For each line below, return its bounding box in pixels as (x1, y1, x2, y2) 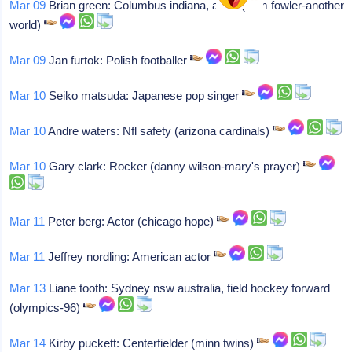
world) (9, 18, 45, 31)
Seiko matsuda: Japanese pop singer (46, 89, 243, 102)
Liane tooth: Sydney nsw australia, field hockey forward (46, 281, 331, 295)
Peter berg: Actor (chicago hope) (45, 214, 218, 228)
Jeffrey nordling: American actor (45, 250, 214, 263)
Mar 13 (9, 281, 46, 295)
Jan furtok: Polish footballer (46, 53, 191, 67)
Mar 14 (9, 336, 46, 350)
